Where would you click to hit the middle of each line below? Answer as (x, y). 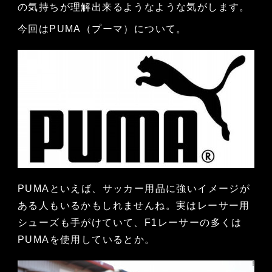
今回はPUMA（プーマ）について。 (102, 29)
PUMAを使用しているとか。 (86, 240)
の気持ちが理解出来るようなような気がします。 (134, 7)
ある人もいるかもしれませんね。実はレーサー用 (134, 206)
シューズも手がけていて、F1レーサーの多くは (130, 223)
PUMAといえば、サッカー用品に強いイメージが (134, 189)
